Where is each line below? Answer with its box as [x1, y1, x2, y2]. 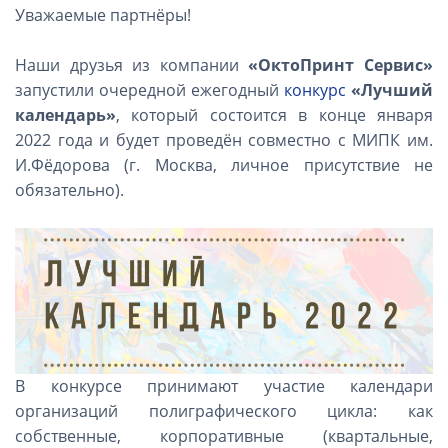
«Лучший [351, 78, 433, 101]
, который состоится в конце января [116, 103, 433, 126]
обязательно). [15, 178, 124, 201]
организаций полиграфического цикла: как [15, 399, 433, 422]
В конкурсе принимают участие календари [15, 374, 433, 397]
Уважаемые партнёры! [15, 3, 191, 26]
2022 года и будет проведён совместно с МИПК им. [15, 128, 433, 151]
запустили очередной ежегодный [15, 78, 284, 101]
